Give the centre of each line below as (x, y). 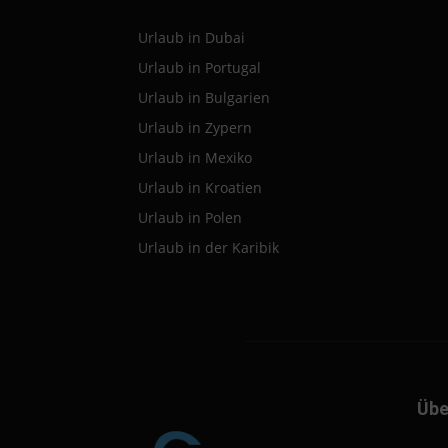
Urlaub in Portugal (199, 67)
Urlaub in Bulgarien (204, 97)
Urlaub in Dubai (191, 37)
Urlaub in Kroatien (200, 187)
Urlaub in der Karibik (208, 247)
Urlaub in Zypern (195, 127)
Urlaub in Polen (190, 217)
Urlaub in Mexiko (195, 157)
